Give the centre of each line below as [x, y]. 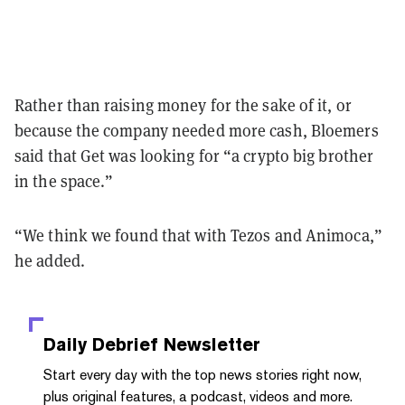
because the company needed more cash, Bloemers [197, 130]
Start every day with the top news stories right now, [202, 374]
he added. [50, 260]
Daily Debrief [101, 344]
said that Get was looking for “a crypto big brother [194, 155]
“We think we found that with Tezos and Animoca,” [198, 235]
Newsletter [209, 344]
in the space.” [64, 181]
